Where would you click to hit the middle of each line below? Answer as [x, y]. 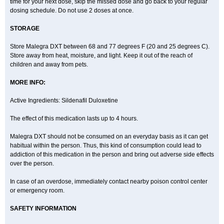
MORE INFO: [28, 82]
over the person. [32, 163]
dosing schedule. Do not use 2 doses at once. [72, 10]
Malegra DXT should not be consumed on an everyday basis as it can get [109, 136]
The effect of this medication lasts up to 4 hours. [74, 118]
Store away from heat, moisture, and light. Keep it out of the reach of [101, 55]
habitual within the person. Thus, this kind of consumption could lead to [106, 145]
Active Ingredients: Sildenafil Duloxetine [64, 100]
